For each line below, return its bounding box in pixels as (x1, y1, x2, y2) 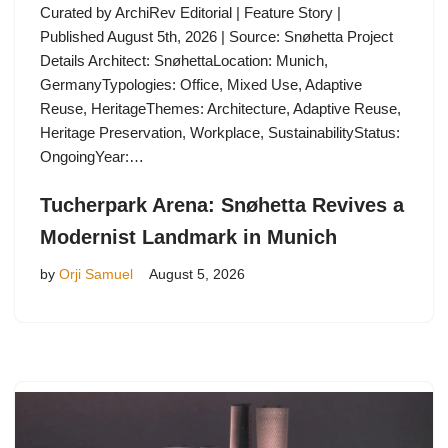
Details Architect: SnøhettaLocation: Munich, (40, 51, 328, 69)
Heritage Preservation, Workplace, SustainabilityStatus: (40, 123, 400, 141)
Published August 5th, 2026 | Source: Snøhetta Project (40, 27, 393, 45)
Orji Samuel (59, 266, 133, 282)
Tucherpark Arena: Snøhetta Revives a (40, 193, 404, 216)
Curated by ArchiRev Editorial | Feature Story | (40, 3, 341, 21)
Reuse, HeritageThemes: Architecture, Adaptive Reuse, (40, 99, 401, 117)
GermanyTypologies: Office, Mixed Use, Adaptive (40, 75, 362, 93)
